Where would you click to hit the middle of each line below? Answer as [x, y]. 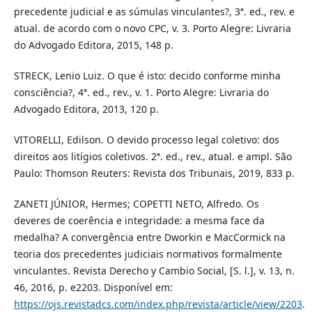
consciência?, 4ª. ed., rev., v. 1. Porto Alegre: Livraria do [141, 93]
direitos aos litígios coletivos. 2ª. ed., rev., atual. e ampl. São [153, 157]
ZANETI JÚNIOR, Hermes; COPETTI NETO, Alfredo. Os [136, 204]
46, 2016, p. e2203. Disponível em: [93, 288]
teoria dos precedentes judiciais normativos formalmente [148, 254]
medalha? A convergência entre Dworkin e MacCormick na [149, 237]
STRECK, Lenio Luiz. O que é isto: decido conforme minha [147, 76]
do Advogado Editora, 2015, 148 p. [93, 45]
